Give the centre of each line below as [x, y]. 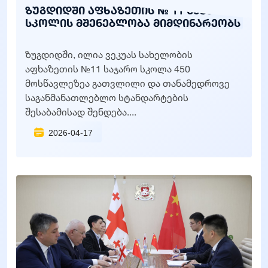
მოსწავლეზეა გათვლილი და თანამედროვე [127, 83]
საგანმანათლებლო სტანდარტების [107, 97]
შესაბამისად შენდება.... [81, 112]
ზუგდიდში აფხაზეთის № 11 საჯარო [128, 10]
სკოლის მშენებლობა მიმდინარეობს [133, 22]
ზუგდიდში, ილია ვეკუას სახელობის [109, 54]
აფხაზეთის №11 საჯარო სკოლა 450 [108, 68]
